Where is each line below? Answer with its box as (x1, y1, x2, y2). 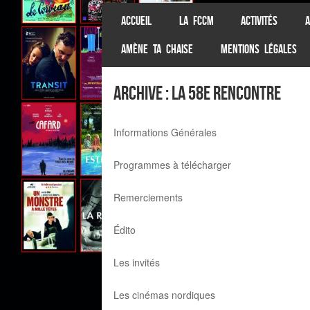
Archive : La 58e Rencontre (113, 82, 281, 104)
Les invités (113, 255, 160, 270)
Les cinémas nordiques (113, 288, 215, 302)
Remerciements (113, 190, 183, 205)
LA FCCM (179, 13, 214, 28)
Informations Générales (113, 125, 217, 140)
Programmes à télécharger (113, 158, 231, 172)
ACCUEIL (121, 13, 152, 28)
